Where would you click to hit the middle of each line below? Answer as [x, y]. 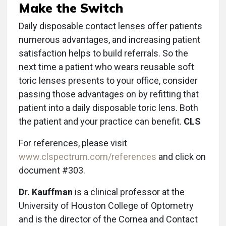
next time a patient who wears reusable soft [106, 67]
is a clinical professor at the [129, 192]
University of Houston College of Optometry [106, 206]
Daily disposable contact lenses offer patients [110, 26]
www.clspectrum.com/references [89, 157]
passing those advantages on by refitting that [109, 94]
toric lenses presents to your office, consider [108, 81]
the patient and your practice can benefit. [101, 122]
